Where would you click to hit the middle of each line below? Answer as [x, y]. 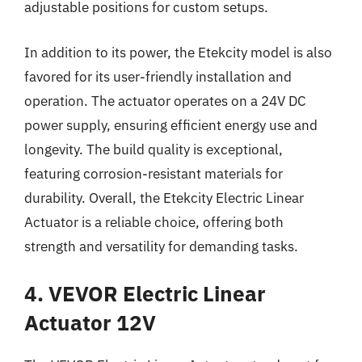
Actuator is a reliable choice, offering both [154, 222]
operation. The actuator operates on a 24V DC [165, 101]
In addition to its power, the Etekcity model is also [178, 52]
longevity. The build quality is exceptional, [154, 149]
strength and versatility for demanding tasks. [161, 246]
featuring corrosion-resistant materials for [154, 173]
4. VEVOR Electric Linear [145, 293]
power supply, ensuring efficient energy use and [171, 125]
